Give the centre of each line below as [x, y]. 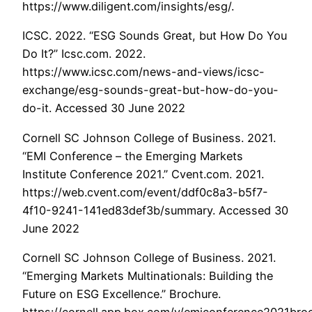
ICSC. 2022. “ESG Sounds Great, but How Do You [155, 36]
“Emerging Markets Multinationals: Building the [148, 276]
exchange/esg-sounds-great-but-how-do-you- [150, 90]
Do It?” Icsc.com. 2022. [84, 54]
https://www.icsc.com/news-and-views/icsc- [143, 72]
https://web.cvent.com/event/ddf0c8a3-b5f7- [145, 192]
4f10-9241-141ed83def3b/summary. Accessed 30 [155, 210]
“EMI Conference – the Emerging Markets [133, 156]
